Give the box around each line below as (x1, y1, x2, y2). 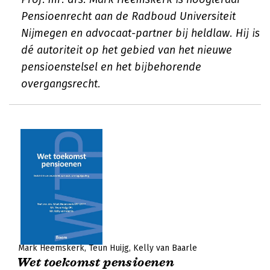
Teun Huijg (89, 243, 129, 253)
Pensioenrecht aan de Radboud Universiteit (21, 10, 236, 23)
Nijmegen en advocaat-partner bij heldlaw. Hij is (21, 27, 260, 40)
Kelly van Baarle (133, 243, 197, 253)
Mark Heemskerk (18, 243, 84, 253)
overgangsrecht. (21, 77, 101, 90)
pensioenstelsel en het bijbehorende (21, 60, 201, 74)
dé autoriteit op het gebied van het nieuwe (21, 43, 232, 57)
